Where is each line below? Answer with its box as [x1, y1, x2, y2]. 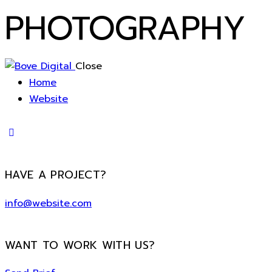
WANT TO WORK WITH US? [5, 237, 155, 254]
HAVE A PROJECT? [5, 167, 107, 184]
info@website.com [5, 195, 92, 211]
